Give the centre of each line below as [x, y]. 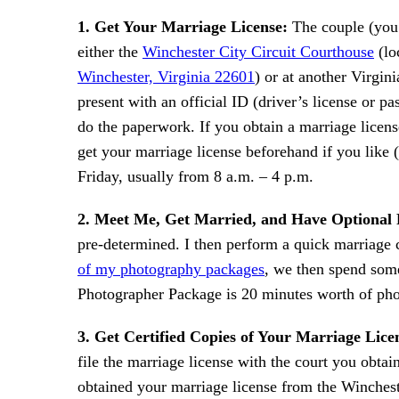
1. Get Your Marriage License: [183, 27]
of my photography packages [171, 269]
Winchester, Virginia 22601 [166, 77]
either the [110, 52]
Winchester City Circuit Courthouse [258, 52]
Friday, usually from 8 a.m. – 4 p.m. [195, 176]
